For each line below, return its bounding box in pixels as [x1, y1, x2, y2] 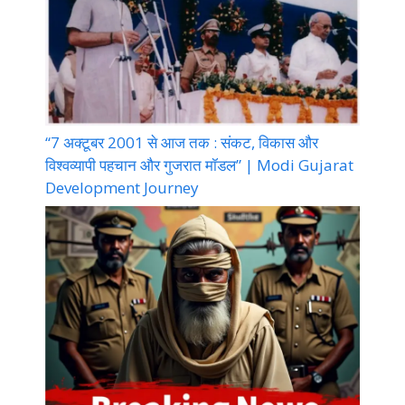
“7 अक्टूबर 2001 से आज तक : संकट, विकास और [45, 131, 318, 153]
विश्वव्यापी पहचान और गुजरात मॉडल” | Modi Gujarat [45, 154, 353, 175]
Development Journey [45, 176, 199, 198]
